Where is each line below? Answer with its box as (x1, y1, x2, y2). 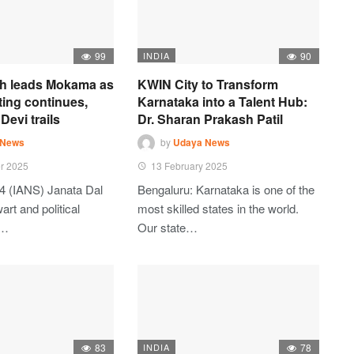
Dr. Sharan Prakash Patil (137, 110, 283, 128)
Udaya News (173, 135, 230, 150)
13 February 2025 (151, 159, 228, 172)
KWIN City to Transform (137, 75, 278, 93)
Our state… (137, 219, 198, 235)
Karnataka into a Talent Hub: (137, 92, 307, 111)
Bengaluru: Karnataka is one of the (137, 181, 314, 198)
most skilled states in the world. (137, 200, 299, 217)
